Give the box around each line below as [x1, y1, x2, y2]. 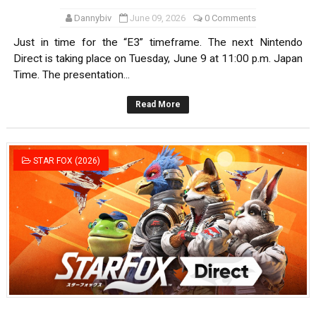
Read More [135, 99, 181, 110]
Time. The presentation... [13, 68, 130, 82]
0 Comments [204, 13, 256, 24]
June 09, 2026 [129, 13, 186, 24]
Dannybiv [73, 13, 111, 24]
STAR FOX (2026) [32, 156, 100, 166]
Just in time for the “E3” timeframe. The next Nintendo [13, 36, 303, 49]
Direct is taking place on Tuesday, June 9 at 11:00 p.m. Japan [13, 52, 303, 66]
